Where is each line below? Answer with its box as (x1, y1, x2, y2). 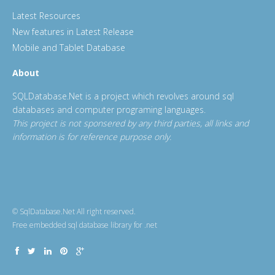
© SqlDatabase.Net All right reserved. (12, 206, 136, 217)
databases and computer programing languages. (12, 104, 206, 115)
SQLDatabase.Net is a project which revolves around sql (12, 90, 234, 102)
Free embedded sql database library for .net (12, 220, 157, 230)
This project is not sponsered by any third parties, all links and (12, 117, 249, 129)
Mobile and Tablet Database (12, 42, 125, 53)
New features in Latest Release (12, 26, 134, 37)
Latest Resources (12, 10, 80, 21)
